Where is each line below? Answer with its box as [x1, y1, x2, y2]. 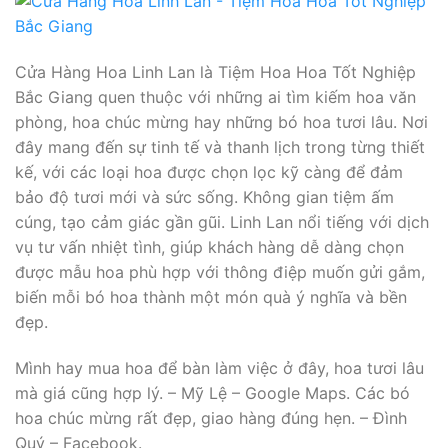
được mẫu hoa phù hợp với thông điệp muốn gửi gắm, [15, 261, 425, 282]
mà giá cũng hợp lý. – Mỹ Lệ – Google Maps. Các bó [15, 382, 410, 403]
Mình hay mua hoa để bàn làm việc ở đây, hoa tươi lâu [15, 357, 424, 378]
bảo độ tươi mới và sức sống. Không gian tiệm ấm [15, 186, 394, 207]
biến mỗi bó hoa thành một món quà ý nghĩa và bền [15, 286, 407, 307]
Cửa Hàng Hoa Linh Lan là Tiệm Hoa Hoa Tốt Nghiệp [15, 61, 416, 82]
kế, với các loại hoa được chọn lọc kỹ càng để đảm [15, 161, 403, 182]
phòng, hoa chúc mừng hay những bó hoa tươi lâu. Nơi [15, 111, 428, 132]
